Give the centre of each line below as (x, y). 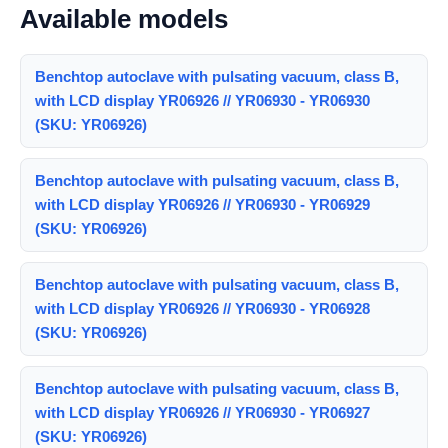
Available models (124, 18)
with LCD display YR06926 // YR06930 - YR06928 (202, 308)
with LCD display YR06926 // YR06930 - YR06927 (202, 412)
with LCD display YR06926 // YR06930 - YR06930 (202, 100)
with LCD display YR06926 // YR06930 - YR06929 (202, 204)
